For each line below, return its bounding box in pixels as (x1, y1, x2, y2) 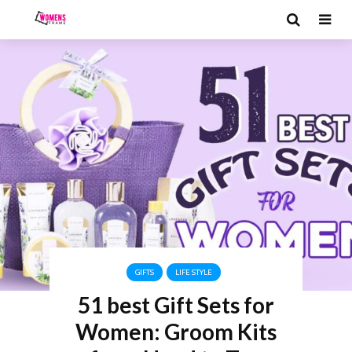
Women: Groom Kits (75, 318, 277, 345)
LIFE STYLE (175, 267, 213, 277)
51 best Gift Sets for (77, 291, 274, 318)
